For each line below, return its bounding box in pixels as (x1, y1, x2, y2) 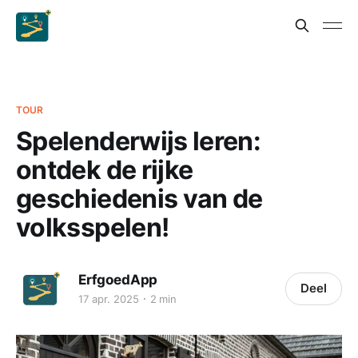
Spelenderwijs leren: (16, 125, 261, 157)
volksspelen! (16, 212, 169, 243)
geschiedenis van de (16, 183, 263, 214)
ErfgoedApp (78, 271, 158, 288)
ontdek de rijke (16, 154, 193, 185)
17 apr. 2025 (78, 292, 139, 305)
